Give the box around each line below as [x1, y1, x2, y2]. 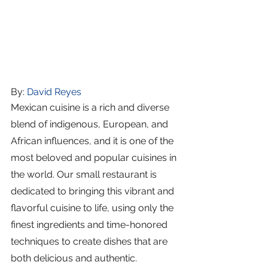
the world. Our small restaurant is [11, 169, 159, 181]
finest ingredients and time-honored [11, 219, 170, 231]
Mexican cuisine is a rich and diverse [11, 102, 172, 114]
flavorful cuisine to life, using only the [11, 202, 176, 214]
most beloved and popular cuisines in [11, 152, 179, 164]
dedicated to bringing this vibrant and [11, 185, 176, 197]
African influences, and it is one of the [11, 135, 176, 147]
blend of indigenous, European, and [11, 118, 170, 130]
